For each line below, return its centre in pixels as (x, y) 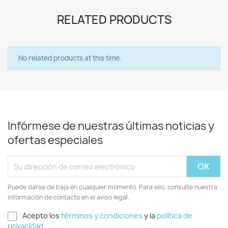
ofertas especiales (55, 140)
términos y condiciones (102, 216)
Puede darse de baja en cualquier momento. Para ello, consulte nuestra (112, 187)
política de (175, 216)
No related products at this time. (70, 58)
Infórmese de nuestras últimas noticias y (111, 126)
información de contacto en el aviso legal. (68, 197)
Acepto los (42, 216)
